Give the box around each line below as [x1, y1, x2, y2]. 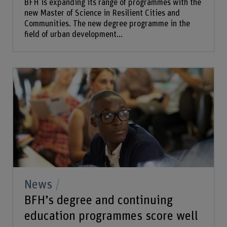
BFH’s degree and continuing [24, 194, 173, 207]
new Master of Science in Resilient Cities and [24, 9, 180, 17]
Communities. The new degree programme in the [24, 19, 190, 28]
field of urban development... [24, 30, 123, 39]
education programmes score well [24, 210, 198, 223]
